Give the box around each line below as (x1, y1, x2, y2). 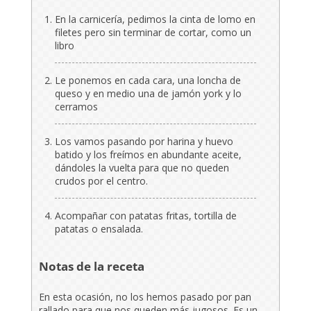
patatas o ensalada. (54, 221, 143, 235)
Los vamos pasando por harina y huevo (54, 134, 233, 148)
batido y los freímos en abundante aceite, (54, 147, 242, 161)
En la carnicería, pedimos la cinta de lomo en (54, 12, 255, 26)
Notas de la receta (38, 258, 144, 274)
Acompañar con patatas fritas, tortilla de (54, 208, 237, 222)
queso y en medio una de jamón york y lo (54, 86, 242, 100)
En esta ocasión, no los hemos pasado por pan (38, 289, 251, 303)
